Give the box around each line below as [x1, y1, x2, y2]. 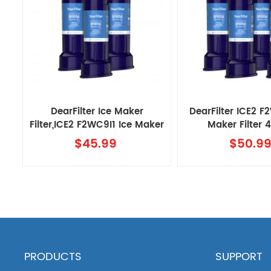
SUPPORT [215, 248, 263, 266]
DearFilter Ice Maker [50, 104, 143, 120]
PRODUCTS [24, 248, 82, 266]
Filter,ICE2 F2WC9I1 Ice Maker [30, 117, 165, 133]
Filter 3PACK [68, 131, 125, 146]
